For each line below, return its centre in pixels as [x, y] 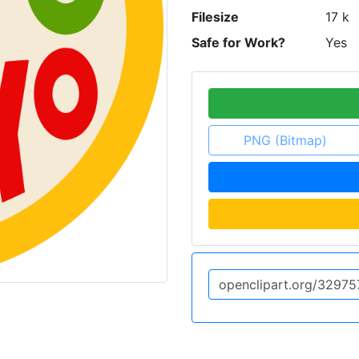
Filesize [215, 17]
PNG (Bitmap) [285, 140]
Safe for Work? [238, 42]
